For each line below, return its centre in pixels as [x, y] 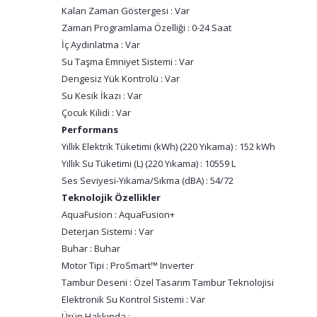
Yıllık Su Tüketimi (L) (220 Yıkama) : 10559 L [149, 163]
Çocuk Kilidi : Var [96, 113]
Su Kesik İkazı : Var [102, 96]
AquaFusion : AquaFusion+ [118, 214]
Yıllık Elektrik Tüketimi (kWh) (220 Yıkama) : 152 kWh [168, 146]
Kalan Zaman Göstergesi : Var [126, 11]
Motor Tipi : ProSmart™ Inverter [128, 265]
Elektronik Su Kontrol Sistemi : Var [133, 299]
